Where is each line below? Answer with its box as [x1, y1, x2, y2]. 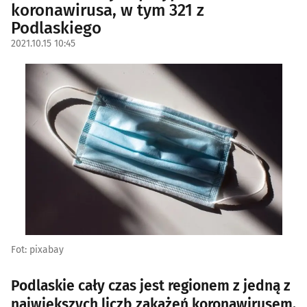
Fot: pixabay [11, 244, 64, 256]
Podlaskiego [11, 19, 101, 38]
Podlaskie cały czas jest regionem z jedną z [11, 277, 291, 295]
